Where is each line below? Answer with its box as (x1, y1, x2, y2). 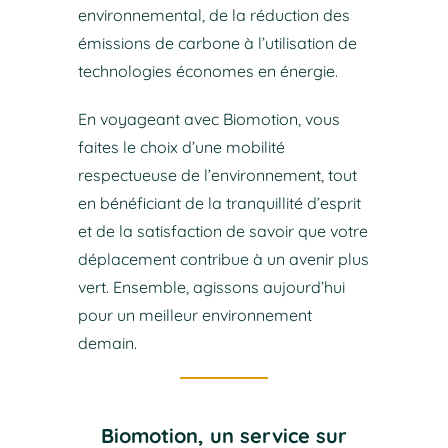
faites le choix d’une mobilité (77, 136, 285, 157)
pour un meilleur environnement (77, 304, 312, 325)
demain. (77, 332, 137, 353)
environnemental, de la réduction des (77, 4, 350, 25)
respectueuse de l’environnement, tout (77, 164, 357, 185)
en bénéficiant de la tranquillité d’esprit (77, 192, 361, 213)
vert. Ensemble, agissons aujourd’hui (77, 276, 345, 297)
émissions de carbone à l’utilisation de (77, 32, 357, 53)
